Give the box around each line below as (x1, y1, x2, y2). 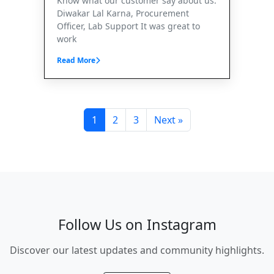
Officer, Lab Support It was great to (57, 20, 200, 32)
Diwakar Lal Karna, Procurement (57, 7, 189, 19)
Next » (154, 113, 183, 127)
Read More (57, 54, 95, 65)
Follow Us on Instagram (57, 214, 217, 234)
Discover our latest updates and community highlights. (10, 243, 264, 257)
